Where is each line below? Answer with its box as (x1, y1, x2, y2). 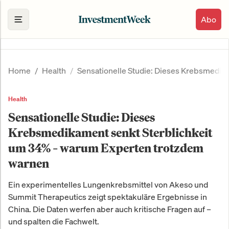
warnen (8, 155, 49, 171)
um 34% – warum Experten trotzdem (8, 140, 203, 156)
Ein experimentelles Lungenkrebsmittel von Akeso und (8, 179, 208, 191)
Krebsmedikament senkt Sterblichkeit (8, 125, 212, 141)
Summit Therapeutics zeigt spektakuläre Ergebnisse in (8, 191, 207, 203)
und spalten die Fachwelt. (8, 216, 99, 227)
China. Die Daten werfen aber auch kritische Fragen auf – (8, 203, 211, 215)
